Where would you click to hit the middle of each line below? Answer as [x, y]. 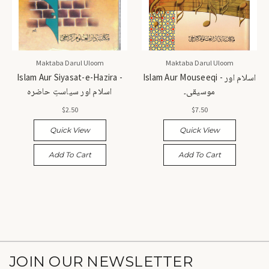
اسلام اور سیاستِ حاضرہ [70, 91]
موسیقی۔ [199, 91]
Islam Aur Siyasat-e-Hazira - [70, 77]
